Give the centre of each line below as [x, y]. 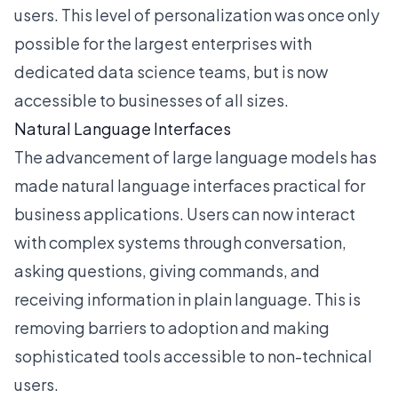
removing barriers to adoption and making [172, 327]
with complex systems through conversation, [180, 242]
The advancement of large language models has [195, 157]
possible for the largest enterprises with [163, 43]
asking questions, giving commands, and [167, 271]
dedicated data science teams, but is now [171, 72]
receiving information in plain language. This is [187, 299]
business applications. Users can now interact [185, 214]
